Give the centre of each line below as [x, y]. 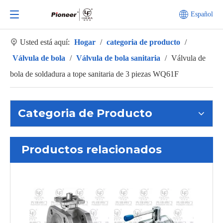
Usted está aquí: [45, 42]
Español [202, 14]
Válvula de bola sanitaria [118, 58]
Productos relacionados [92, 150]
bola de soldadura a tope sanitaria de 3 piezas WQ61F [94, 74]
